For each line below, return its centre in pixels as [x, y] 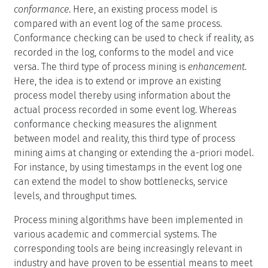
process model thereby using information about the [122, 95]
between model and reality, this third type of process [124, 138]
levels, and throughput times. [75, 196]
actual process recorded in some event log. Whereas [125, 109]
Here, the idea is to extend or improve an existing [117, 81]
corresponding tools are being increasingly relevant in [128, 248]
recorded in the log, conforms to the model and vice [124, 52]
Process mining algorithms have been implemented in [128, 220]
